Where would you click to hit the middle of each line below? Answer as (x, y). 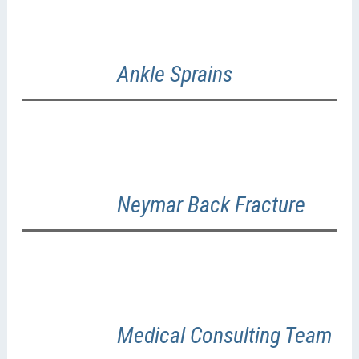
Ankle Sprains (174, 75)
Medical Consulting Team (224, 335)
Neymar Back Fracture (211, 205)
